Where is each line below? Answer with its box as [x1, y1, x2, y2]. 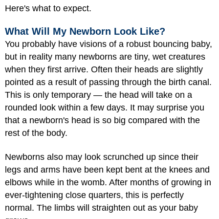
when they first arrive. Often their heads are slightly [5, 65, 203, 74]
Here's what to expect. [5, 3, 91, 13]
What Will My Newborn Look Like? [5, 26, 165, 37]
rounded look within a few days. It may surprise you [5, 103, 204, 112]
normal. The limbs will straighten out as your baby [5, 202, 198, 213]
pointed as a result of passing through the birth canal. [5, 77, 212, 87]
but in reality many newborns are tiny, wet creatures [5, 52, 205, 62]
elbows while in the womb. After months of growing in [5, 177, 211, 187]
